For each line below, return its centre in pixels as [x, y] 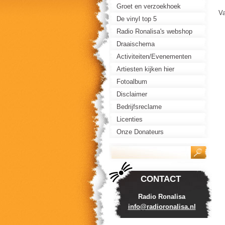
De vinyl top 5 [137, 19]
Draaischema [136, 44]
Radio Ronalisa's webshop [154, 31]
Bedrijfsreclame [139, 107]
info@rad [142, 207]
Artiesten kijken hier [145, 69]
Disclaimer [132, 94]
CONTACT [160, 179]
